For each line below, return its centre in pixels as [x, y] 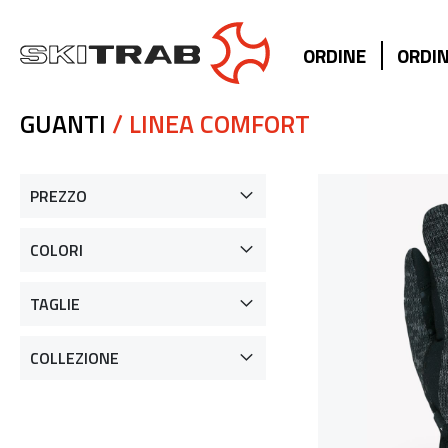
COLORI [56, 250]
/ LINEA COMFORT [208, 124]
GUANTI [63, 124]
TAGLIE [55, 304]
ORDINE [334, 55]
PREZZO [58, 196]
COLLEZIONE [74, 358]
